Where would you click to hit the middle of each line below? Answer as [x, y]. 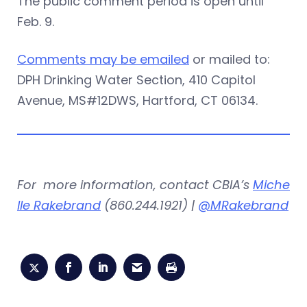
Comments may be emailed [103, 59]
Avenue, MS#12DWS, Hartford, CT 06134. [137, 100]
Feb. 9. [36, 22]
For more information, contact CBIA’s [135, 185]
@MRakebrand [243, 205]
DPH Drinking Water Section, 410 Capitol [136, 80]
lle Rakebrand [59, 205]
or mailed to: [230, 59]
